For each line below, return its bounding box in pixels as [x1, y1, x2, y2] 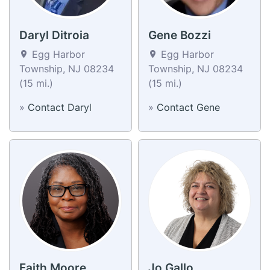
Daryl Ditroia [19, 28, 89, 42]
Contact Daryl [28, 101, 92, 113]
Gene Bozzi [148, 28, 211, 42]
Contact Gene [157, 101, 220, 113]
